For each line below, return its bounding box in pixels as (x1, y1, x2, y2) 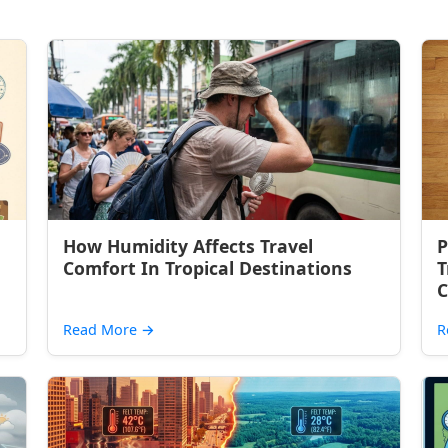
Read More (63, 320, 142, 339)
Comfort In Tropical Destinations (63, 256, 353, 280)
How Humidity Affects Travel (63, 234, 314, 258)
